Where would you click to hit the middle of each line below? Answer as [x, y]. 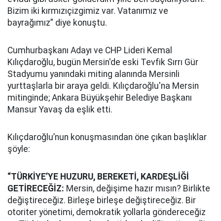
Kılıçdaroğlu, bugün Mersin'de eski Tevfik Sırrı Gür [103, 62]
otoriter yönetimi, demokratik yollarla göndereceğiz [107, 212]
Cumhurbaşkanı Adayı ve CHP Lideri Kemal [90, 50]
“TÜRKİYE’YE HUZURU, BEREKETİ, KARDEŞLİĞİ [98, 177]
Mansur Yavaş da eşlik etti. [60, 110]
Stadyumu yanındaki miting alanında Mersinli [93, 74]
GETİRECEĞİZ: [36, 188]
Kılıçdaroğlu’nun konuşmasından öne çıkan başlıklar [107, 137]
